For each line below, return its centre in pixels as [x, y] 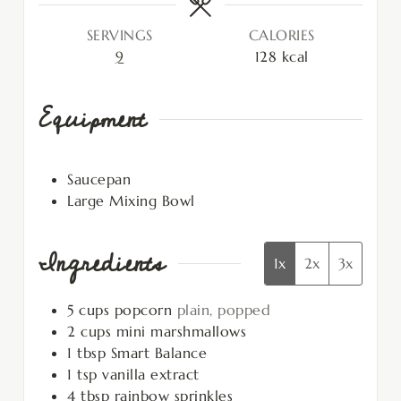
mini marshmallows [181, 331]
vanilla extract [151, 374]
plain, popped [223, 309]
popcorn [143, 309]
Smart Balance [158, 352]
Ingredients [102, 264]
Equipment [92, 119]
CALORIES [282, 34]
